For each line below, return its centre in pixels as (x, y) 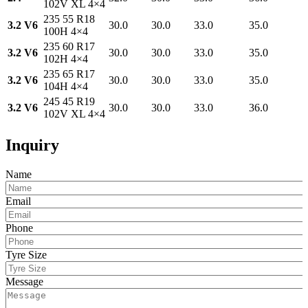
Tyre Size (26, 254)
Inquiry (32, 145)
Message (24, 281)
